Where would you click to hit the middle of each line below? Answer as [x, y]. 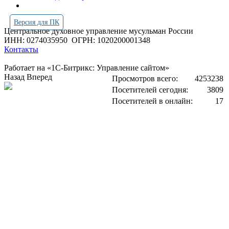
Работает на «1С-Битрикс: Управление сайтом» [87, 68]
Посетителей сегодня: [150, 90]
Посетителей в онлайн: [152, 101]
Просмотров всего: [145, 78]
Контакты [21, 49]
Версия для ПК [37, 22]
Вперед [39, 77]
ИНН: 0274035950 [38, 40]
